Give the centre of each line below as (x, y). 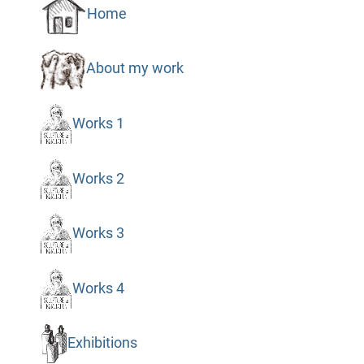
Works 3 (98, 233)
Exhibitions (102, 343)
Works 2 (98, 178)
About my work (134, 69)
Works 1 (98, 123)
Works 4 (98, 288)
